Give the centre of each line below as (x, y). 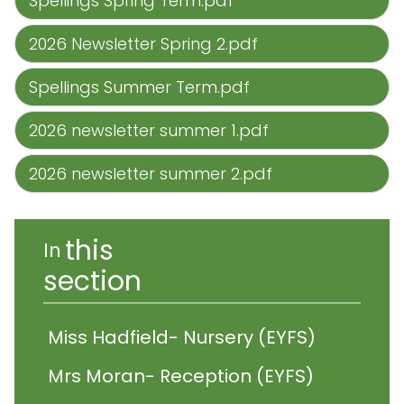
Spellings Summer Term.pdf (139, 87)
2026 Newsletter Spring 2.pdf (143, 44)
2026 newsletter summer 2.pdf (151, 174)
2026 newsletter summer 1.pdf (149, 130)
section (92, 281)
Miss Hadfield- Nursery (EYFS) (182, 337)
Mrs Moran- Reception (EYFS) (181, 376)
